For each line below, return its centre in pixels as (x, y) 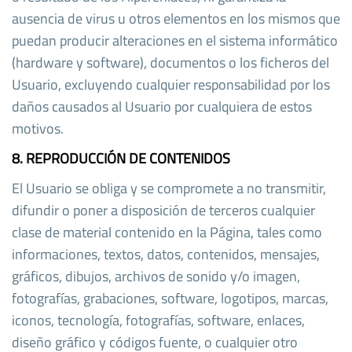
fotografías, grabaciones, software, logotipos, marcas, (170, 298)
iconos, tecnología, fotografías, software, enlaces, (158, 320)
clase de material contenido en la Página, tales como (167, 232)
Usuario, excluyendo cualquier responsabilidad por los (171, 84)
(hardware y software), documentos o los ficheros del (170, 62)
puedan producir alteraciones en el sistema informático (175, 40)
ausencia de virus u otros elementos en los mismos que (176, 18)
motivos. (38, 128)
